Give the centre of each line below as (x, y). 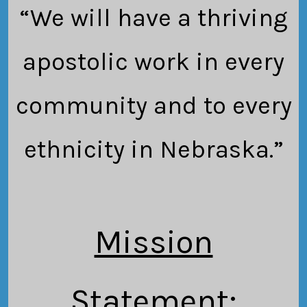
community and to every (153, 106)
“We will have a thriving (153, 18)
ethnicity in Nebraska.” (153, 150)
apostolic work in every (153, 62)
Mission (153, 242)
